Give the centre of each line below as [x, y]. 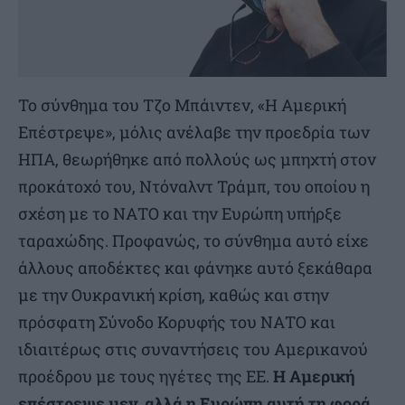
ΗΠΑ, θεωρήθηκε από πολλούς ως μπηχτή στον [197, 160]
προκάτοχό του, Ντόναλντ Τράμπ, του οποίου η [194, 187]
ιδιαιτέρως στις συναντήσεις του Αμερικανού [193, 349]
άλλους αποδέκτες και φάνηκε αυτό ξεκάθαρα [195, 268]
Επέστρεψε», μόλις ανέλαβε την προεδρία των [194, 132]
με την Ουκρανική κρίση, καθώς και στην [174, 295]
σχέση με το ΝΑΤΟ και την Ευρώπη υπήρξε [180, 214]
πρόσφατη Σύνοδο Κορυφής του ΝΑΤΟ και [177, 322]
